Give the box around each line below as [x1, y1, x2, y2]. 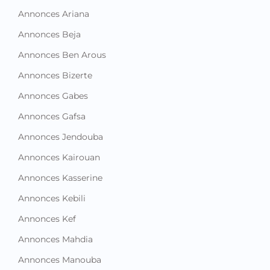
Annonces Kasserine [18, 152, 102, 163]
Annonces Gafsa [18, 90, 86, 102]
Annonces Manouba [18, 234, 101, 245]
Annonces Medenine [18, 254, 103, 266]
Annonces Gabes [18, 70, 88, 81]
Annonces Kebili [18, 172, 86, 184]
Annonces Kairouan [18, 131, 100, 143]
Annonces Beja [18, 8, 81, 20]
